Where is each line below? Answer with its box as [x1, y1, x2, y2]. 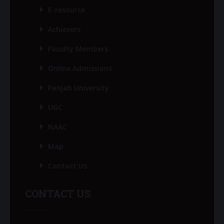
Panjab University [48, 83, 109, 93]
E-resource [48, 5, 85, 15]
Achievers [48, 24, 80, 34]
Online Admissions [48, 63, 112, 73]
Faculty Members [48, 44, 108, 54]
